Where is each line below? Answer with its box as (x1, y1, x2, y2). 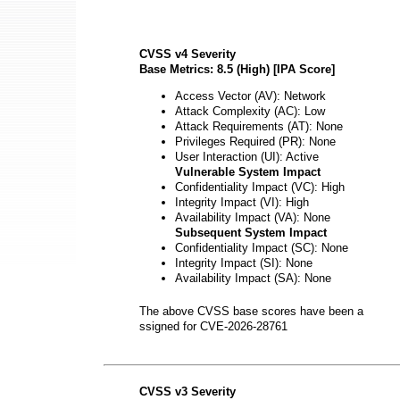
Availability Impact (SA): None (175, 271, 331, 285)
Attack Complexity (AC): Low (175, 104, 325, 118)
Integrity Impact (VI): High (175, 195, 309, 209)
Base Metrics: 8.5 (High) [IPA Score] (139, 62, 335, 76)
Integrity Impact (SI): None (175, 255, 312, 270)
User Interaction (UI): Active (175, 149, 319, 163)
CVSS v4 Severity (139, 47, 236, 61)
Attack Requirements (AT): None (175, 119, 343, 133)
